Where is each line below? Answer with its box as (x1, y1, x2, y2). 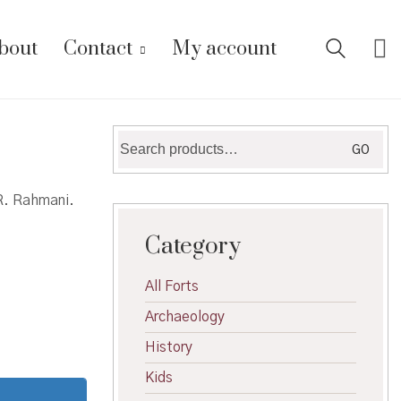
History (145, 340, 192, 354)
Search (117, 132, 162, 146)
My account (172, 37, 277, 61)
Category (145, 232, 241, 261)
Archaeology (145, 310, 225, 324)
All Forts (145, 279, 199, 294)
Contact (64, 37, 132, 61)
